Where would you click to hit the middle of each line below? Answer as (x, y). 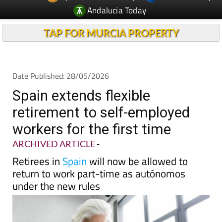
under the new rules (56, 167)
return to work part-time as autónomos (99, 155)
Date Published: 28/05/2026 (61, 57)
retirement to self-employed (101, 94)
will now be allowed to (137, 143)
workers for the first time (92, 111)
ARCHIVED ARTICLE (54, 125)
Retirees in (37, 143)
